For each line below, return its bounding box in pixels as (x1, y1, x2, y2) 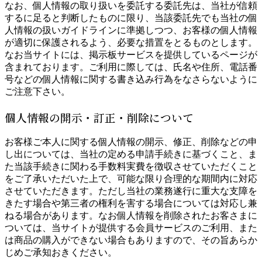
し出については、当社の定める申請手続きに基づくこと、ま (5, 149, 257, 159)
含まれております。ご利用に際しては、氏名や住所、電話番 (5, 62, 257, 73)
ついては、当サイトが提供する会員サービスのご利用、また (5, 222, 257, 233)
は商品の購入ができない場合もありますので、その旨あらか (5, 235, 257, 245)
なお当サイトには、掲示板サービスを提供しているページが (5, 50, 257, 60)
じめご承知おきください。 (5, 247, 117, 257)
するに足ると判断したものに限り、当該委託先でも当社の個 (5, 13, 257, 23)
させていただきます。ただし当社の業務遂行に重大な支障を (5, 185, 257, 196)
